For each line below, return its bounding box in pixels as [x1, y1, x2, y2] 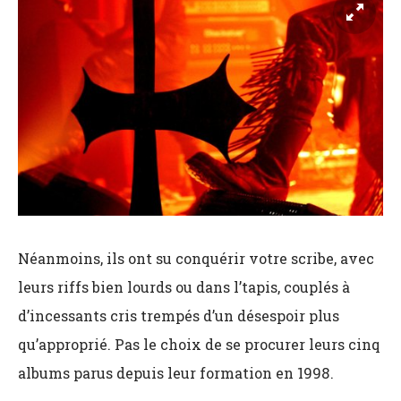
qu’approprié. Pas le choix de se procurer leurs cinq [18, 335, 380, 354]
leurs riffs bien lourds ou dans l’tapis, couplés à [18, 277, 350, 297]
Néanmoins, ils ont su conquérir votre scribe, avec [18, 249, 374, 269]
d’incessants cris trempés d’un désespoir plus [18, 306, 339, 326]
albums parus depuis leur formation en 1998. [18, 363, 334, 383]
